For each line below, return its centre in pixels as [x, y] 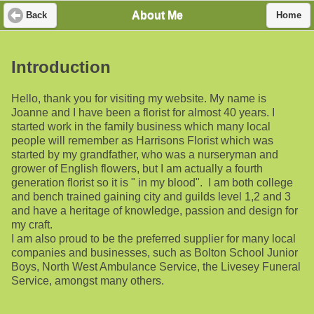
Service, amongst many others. [88, 281]
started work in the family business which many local [141, 127]
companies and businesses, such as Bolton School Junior [155, 253]
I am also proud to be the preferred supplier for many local [153, 239]
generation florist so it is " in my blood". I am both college [152, 183]
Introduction [61, 67]
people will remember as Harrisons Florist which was [142, 141]
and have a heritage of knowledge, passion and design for [155, 211]
